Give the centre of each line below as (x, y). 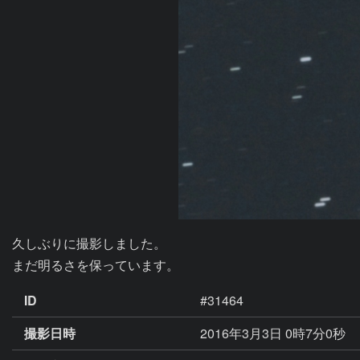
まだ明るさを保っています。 (96, 265)
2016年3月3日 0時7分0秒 (274, 333)
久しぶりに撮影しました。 (89, 243)
